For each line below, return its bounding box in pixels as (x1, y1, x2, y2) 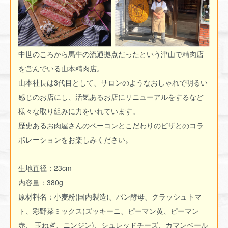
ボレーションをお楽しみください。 (18, 134, 132, 145)
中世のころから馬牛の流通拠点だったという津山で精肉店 (18, 49, 204, 60)
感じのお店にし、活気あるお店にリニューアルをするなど (18, 92, 204, 102)
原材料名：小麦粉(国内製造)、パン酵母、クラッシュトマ (18, 191, 202, 202)
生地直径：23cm (18, 163, 81, 174)
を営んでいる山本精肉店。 (18, 63, 104, 74)
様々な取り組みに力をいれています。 (18, 106, 139, 117)
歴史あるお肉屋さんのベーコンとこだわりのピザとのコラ (18, 120, 204, 131)
